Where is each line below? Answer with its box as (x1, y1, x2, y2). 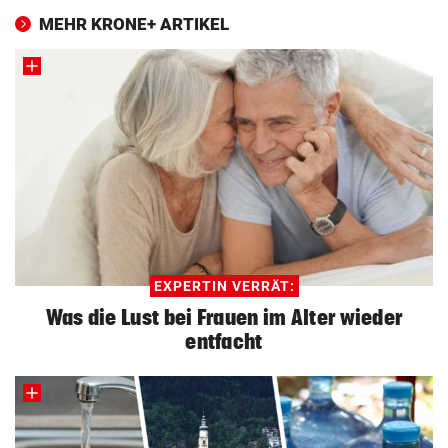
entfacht (185, 328, 263, 353)
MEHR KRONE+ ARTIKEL (39, 14, 229, 35)
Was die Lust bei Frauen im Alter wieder (45, 304, 403, 329)
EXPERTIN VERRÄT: (153, 277, 295, 294)
